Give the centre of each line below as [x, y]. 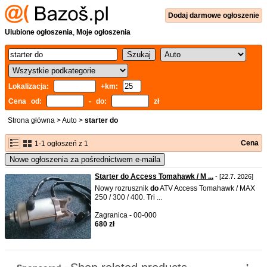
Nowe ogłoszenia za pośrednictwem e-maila [85, 159]
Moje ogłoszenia [103, 32]
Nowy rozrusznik [122, 188]
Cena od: [27, 101]
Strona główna [31, 120]
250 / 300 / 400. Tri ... [128, 197]
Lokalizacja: [31, 86]
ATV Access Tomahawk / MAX [207, 188]
